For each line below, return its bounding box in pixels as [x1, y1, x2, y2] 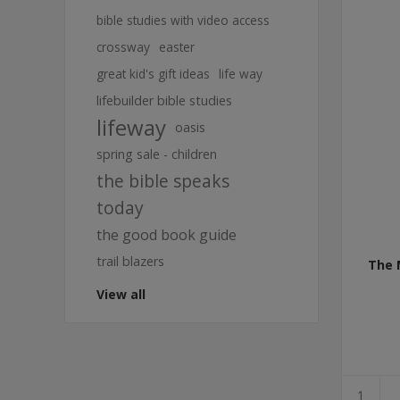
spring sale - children [96, 146, 217, 162]
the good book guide [96, 225, 237, 245]
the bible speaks [96, 169, 229, 193]
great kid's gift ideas [96, 65, 210, 82]
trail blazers [96, 253, 164, 270]
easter [159, 38, 195, 55]
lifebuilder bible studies [96, 92, 232, 109]
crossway [96, 38, 150, 55]
